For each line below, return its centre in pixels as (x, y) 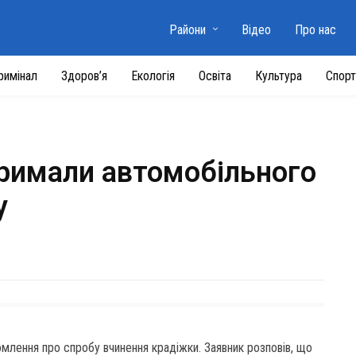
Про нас (315, 30)
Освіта (215, 76)
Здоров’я (84, 76)
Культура (279, 76)
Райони (187, 30)
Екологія (153, 76)
